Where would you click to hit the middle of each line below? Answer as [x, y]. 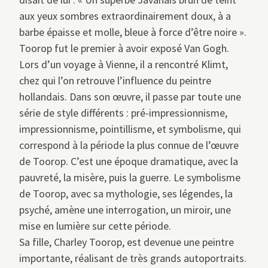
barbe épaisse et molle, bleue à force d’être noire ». [133, 32]
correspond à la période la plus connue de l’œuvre [129, 145]
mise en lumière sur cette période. [95, 226]
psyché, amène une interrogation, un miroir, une [125, 210]
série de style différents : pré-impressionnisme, [123, 113]
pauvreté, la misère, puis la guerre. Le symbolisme [130, 178]
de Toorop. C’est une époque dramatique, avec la [129, 162]
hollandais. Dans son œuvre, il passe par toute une [130, 97]
